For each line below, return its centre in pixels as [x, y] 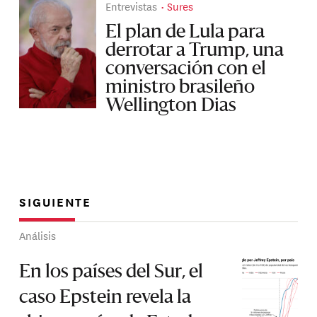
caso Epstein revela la [105, 298]
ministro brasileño [180, 87]
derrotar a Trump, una [195, 51]
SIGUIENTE [56, 202]
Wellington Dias [171, 106]
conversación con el [186, 69]
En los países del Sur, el [111, 273]
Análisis [38, 236]
